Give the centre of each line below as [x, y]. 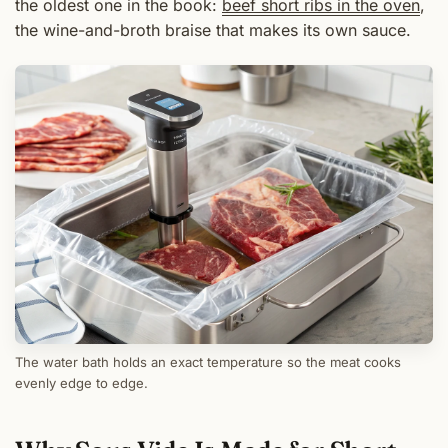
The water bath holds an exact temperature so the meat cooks [208, 361]
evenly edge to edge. [81, 382]
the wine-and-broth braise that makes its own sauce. [213, 30]
